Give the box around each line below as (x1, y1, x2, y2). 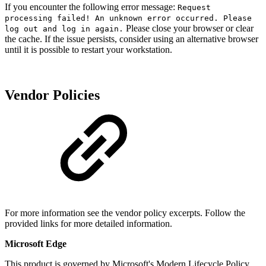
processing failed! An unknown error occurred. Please (5, 14, 252, 23)
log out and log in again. (5, 24, 123, 34)
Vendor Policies (5, 87, 103, 103)
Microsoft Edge (5, 239, 66, 249)
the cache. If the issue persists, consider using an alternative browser (5, 34, 258, 45)
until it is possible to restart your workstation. (5, 45, 172, 55)
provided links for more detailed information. (5, 218, 172, 229)
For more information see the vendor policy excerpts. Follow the (5, 208, 245, 218)
